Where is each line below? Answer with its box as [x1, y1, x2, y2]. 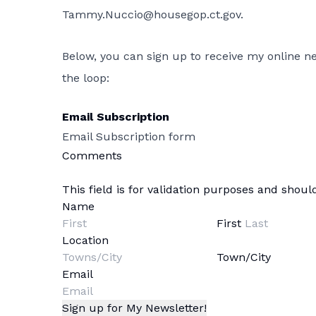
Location [62, 233, 109, 248]
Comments [62, 149, 122, 163]
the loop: [62, 71, 109, 85]
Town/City [217, 250, 271, 265]
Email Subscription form [62, 130, 195, 144]
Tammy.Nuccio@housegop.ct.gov [62, 8, 241, 22]
